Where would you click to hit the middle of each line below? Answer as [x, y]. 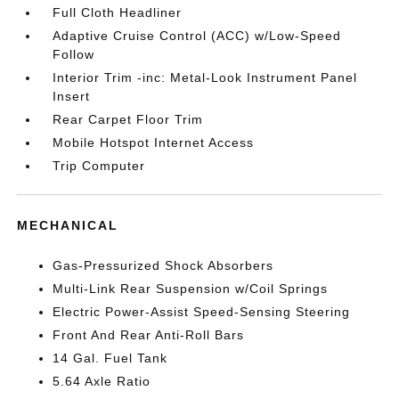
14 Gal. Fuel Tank [110, 358]
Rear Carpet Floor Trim [128, 119]
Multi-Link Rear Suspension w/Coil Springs [191, 289]
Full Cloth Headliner [118, 12]
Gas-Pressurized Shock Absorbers [163, 265]
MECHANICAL [68, 225]
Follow [74, 54]
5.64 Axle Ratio [102, 381]
